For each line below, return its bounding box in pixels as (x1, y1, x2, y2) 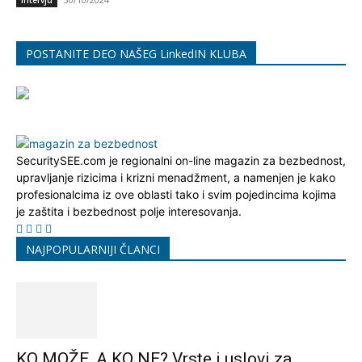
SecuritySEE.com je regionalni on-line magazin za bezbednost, (16, 154, 346, 167)
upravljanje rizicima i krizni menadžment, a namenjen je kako (16, 170, 335, 184)
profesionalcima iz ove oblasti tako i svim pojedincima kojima (16, 187, 336, 201)
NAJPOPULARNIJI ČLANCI (26, 242, 160, 257)
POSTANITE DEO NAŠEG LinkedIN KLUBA (26, 46, 246, 61)
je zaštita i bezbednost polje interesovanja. (16, 204, 242, 218)
